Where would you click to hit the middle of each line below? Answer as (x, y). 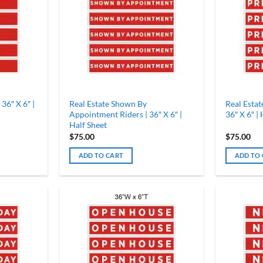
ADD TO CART (101, 155)
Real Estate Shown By (108, 104)
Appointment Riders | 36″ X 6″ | (125, 114)
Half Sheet (88, 125)
